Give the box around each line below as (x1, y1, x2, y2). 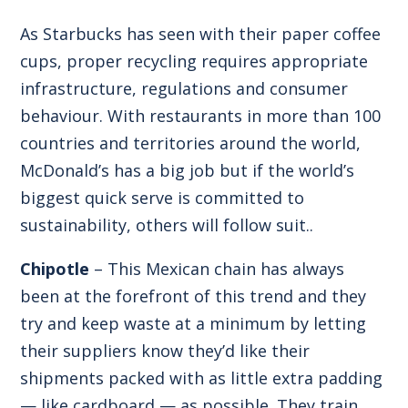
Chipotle (20, 257, 90, 280)
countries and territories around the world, (20, 131, 362, 154)
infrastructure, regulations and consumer (20, 76, 349, 99)
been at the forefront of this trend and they (20, 284, 367, 307)
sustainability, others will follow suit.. (20, 213, 314, 236)
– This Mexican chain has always (89, 257, 345, 280)
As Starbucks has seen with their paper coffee (20, 22, 382, 45)
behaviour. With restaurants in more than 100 (20, 104, 382, 127)
